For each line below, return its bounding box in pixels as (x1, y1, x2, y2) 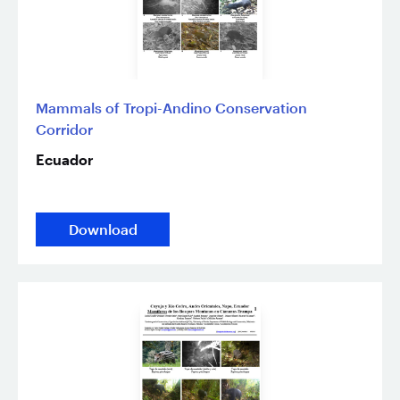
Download (68, 220, 137, 237)
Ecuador (36, 150, 94, 168)
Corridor (36, 120, 93, 137)
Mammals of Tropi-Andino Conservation (36, 98, 307, 116)
